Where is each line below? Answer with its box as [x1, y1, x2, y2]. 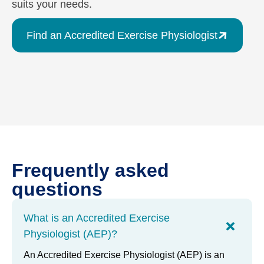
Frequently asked [12, 159, 169, 181]
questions [12, 178, 103, 200]
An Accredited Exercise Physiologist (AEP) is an [24, 249, 225, 260]
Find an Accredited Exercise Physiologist [27, 29, 217, 41]
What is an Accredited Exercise [24, 212, 170, 224]
